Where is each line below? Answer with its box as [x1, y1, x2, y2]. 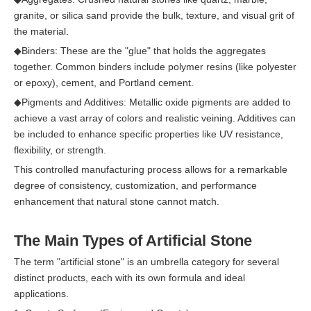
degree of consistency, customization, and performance [14, 180, 257, 191]
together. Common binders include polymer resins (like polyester [14, 61, 296, 72]
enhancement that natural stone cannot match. [14, 196, 219, 207]
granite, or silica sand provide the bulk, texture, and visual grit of [14, 10, 294, 21]
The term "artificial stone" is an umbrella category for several [14, 256, 279, 267]
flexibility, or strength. [14, 144, 106, 155]
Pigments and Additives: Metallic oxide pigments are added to [22, 96, 291, 108]
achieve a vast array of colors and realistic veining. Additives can [14, 112, 296, 124]
